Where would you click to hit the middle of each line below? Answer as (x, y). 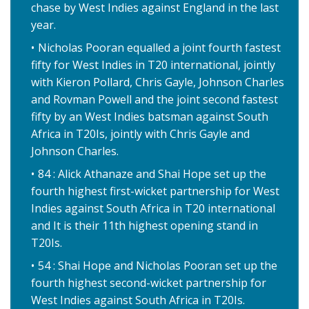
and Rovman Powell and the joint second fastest (154, 100)
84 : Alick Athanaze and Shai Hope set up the (152, 174)
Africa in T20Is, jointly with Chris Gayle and (140, 134)
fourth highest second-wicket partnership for (149, 283)
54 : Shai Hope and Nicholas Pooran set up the (158, 266)
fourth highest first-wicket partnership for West (155, 191)
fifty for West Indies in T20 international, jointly (153, 65)
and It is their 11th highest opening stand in (144, 226)
